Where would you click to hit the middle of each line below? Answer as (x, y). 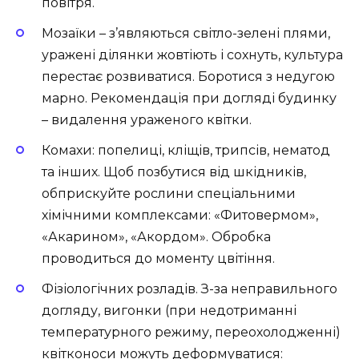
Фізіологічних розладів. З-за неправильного (190, 289)
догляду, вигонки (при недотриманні (169, 311)
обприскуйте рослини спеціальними (169, 194)
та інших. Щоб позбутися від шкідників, (174, 172)
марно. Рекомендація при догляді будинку (189, 99)
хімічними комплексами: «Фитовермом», (180, 216)
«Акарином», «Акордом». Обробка (156, 237)
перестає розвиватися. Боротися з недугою (188, 77)
